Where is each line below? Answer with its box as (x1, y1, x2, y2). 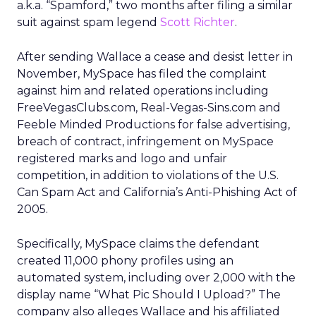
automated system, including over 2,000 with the (17, 271, 296, 284)
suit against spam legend (17, 16, 160, 29)
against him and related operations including (17, 84, 269, 97)
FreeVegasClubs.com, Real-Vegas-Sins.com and (17, 101, 281, 114)
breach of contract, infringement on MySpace (17, 135, 274, 148)
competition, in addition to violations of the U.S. (17, 169, 279, 182)
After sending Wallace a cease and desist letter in (17, 50, 293, 63)
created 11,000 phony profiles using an (17, 254, 233, 267)
